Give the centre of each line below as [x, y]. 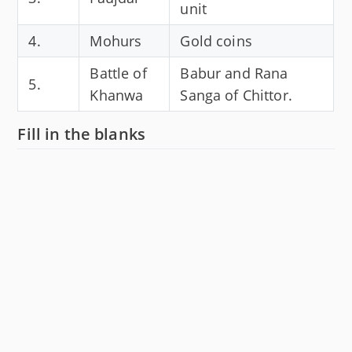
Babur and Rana [234, 73]
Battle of [118, 73]
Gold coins [216, 40]
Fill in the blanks [82, 134]
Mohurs [116, 40]
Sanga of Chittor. [236, 95]
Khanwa [117, 95]
